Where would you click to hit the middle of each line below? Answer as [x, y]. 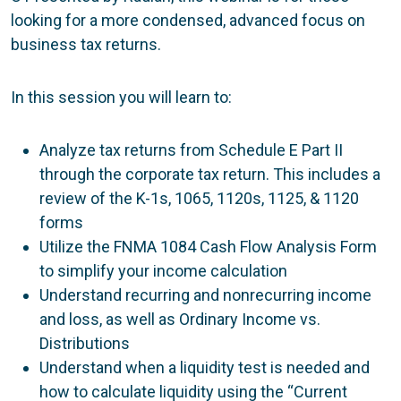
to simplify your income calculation [163, 270]
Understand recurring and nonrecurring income [205, 294]
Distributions [85, 343]
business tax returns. [86, 44]
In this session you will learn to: [121, 97]
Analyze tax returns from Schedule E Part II [191, 149]
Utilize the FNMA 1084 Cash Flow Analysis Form [208, 246]
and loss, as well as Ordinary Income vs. [180, 319]
